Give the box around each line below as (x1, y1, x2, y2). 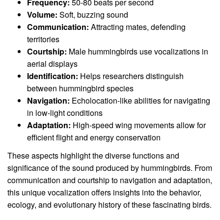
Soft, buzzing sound (57, 9, 128, 21)
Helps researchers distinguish (78, 70, 184, 82)
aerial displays (27, 58, 78, 70)
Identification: (27, 70, 78, 82)
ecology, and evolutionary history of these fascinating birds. (7, 198, 212, 210)
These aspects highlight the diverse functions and (7, 149, 179, 161)
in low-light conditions (27, 107, 103, 119)
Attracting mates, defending (89, 21, 186, 33)
